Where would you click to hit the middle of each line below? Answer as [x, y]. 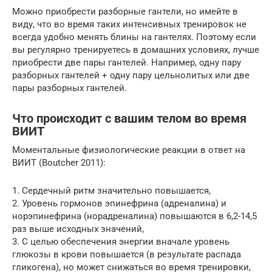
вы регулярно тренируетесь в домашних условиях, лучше [136, 50]
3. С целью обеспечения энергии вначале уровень [121, 242]
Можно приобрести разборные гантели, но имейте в [125, 12]
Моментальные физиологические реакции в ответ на [129, 150]
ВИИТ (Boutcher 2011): [59, 163]
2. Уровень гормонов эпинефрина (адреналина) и [119, 203]
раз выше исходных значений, [78, 229]
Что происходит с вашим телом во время [129, 119]
